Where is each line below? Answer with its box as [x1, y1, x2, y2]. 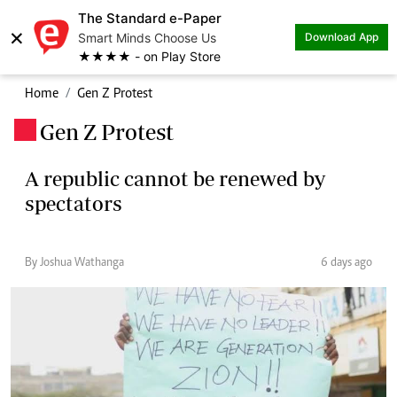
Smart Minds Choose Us [78, 30, 216, 45]
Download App [305, 30, 378, 43]
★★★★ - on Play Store [78, 49, 221, 64]
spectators [25, 191, 122, 215]
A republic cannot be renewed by [25, 167, 325, 191]
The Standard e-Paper [78, 10, 222, 27]
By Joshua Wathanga [25, 257, 124, 269]
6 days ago [321, 257, 372, 269]
